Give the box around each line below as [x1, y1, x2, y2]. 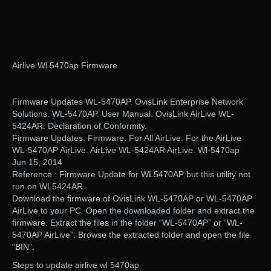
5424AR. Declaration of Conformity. [12, 121, 147, 131]
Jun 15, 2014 [12, 157, 62, 168]
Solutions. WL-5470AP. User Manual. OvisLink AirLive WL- [12, 109, 234, 119]
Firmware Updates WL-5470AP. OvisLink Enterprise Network [12, 97, 243, 107]
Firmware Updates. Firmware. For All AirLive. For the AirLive [12, 133, 241, 143]
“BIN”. [12, 242, 34, 252]
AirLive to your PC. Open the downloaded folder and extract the [12, 206, 255, 216]
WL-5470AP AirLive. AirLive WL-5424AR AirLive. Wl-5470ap [12, 145, 240, 155]
